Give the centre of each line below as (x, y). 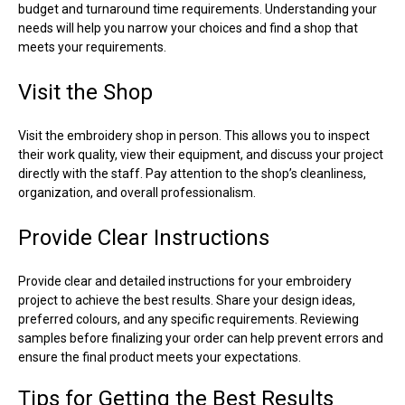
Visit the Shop (85, 92)
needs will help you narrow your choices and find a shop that (188, 28)
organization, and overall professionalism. (137, 192)
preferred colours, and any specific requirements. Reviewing (188, 319)
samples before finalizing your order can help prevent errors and (201, 338)
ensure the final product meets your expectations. (160, 357)
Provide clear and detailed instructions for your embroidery (185, 281)
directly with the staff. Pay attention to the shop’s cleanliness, (192, 173)
